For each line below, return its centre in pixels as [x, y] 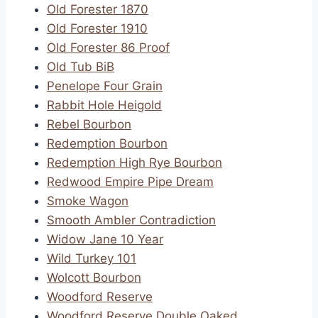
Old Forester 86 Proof [108, 48]
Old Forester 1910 [97, 28]
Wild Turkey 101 [92, 258]
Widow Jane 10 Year [105, 239]
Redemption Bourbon [107, 143]
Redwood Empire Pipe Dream [130, 182]
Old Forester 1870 [98, 9]
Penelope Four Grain [105, 86]
